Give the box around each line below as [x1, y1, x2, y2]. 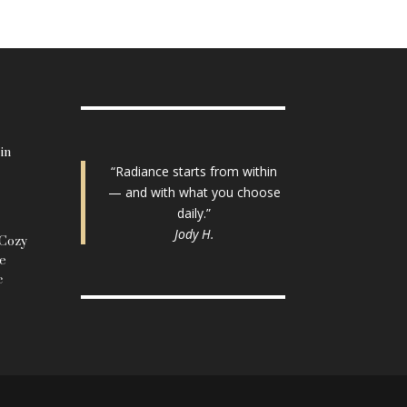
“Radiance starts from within [111, 163, 278, 181]
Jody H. [174, 225, 214, 243]
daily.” [177, 204, 212, 223]
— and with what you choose [107, 184, 281, 202]
